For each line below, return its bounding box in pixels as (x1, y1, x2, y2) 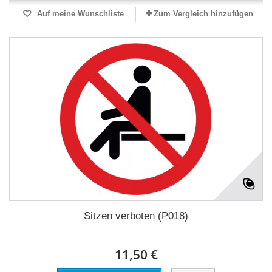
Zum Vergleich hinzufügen (154, 9, 253, 18)
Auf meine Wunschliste (34, 9, 124, 18)
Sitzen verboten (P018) (84, 210, 188, 222)
